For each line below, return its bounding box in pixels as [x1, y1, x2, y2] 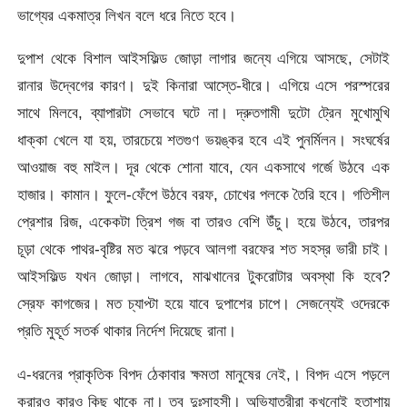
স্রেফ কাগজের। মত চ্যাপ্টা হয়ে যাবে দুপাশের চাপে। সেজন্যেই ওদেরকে [17, 294, 390, 313]
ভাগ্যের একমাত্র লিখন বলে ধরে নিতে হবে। [17, 6, 237, 25]
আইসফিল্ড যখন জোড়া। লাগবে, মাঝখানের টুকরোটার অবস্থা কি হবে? [17, 267, 390, 286]
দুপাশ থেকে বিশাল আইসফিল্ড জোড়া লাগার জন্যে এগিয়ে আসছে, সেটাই [17, 49, 390, 68]
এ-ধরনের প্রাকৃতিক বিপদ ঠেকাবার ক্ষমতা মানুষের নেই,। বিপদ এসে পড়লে [17, 364, 390, 383]
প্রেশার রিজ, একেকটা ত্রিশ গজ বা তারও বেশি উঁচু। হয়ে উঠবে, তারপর [17, 213, 390, 232]
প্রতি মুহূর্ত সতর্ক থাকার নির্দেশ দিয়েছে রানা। [17, 322, 237, 341]
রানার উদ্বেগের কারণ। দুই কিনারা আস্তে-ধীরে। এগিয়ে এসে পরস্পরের [17, 76, 390, 95]
